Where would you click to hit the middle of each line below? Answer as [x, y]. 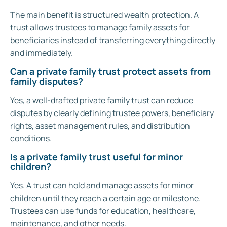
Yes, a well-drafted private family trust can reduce [102, 100]
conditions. [31, 138]
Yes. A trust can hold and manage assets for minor [102, 185]
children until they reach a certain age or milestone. [105, 198]
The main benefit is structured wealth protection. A [104, 15]
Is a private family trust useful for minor [97, 156]
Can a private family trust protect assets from [110, 71]
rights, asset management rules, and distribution [100, 125]
